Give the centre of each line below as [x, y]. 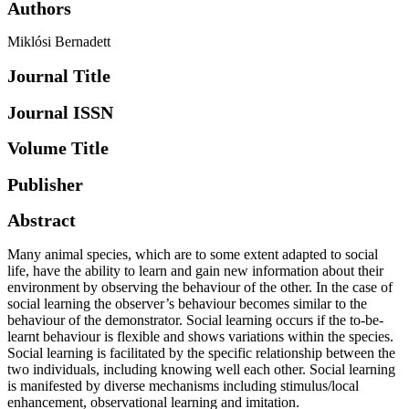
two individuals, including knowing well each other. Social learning [201, 369]
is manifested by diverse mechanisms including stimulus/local [183, 386]
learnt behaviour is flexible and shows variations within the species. [200, 336]
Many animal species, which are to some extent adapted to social [193, 254]
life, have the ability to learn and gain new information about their [195, 271]
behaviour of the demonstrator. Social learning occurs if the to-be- [195, 320]
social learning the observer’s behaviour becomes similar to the [187, 304]
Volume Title [58, 148]
